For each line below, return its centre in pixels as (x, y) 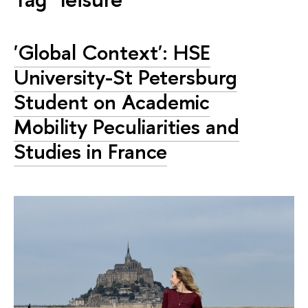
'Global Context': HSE (112, 53)
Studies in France (90, 152)
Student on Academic (112, 102)
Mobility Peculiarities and (126, 127)
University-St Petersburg (125, 77)
